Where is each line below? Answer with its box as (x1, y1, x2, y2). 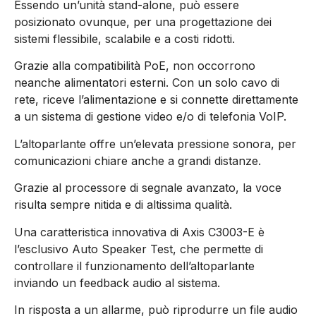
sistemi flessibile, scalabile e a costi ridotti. (14, 32, 235, 47)
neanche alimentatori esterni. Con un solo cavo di (14, 75, 279, 90)
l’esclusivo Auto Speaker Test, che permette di (14, 241, 263, 256)
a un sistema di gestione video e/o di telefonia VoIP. (14, 109, 286, 124)
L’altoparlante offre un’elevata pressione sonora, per (14, 136, 296, 151)
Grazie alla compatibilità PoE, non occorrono (14, 59, 255, 73)
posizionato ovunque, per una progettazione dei (14, 15, 272, 30)
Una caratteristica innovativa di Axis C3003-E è (14, 224, 265, 239)
